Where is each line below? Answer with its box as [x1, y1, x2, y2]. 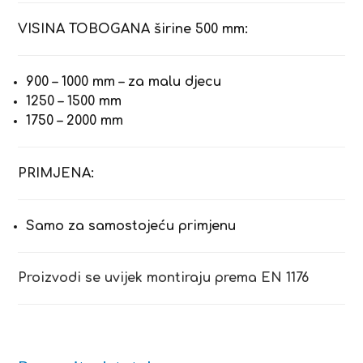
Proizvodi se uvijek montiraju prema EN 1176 [18, 270, 310, 285]
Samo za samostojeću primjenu [26, 218, 237, 233]
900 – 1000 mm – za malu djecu [26, 74, 222, 89]
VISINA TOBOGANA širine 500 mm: [18, 21, 249, 36]
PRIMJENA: [18, 165, 95, 181]
